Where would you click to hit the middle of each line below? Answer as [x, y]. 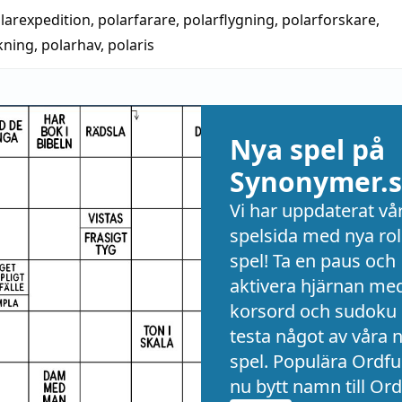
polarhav [71, 45]
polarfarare [137, 20]
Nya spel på [307, 149]
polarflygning [229, 20]
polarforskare [329, 20]
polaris [131, 45]
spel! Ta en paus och [313, 261]
